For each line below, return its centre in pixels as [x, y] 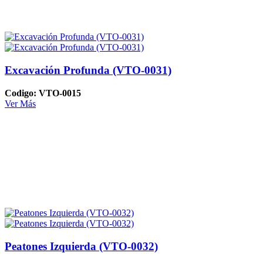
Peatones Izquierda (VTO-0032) [81, 247]
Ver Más [20, 103]
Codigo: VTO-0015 [43, 93]
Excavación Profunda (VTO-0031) [88, 70]
